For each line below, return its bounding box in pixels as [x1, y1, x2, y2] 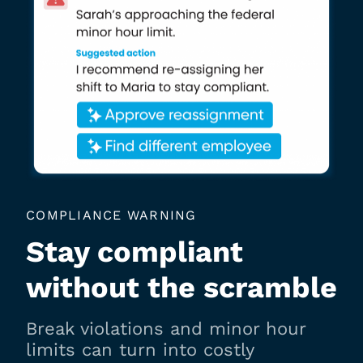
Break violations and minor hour [26, 318, 305, 339]
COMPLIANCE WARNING [26, 207, 197, 223]
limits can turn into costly [26, 340, 254, 360]
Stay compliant [26, 235, 243, 269]
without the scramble [26, 271, 337, 305]
